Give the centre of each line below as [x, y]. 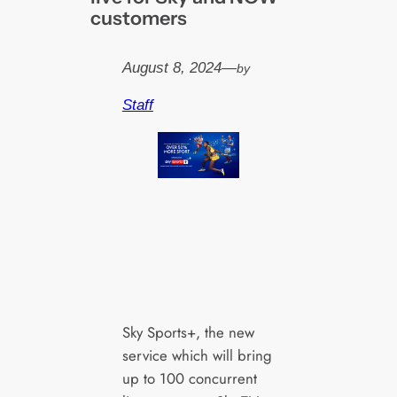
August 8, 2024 [171, 67]
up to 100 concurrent [189, 379]
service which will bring [197, 356]
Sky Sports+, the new [188, 333]
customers [139, 18]
